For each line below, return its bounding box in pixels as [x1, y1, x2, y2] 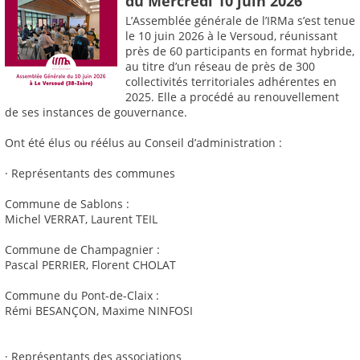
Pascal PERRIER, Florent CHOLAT [5, 257, 176, 273]
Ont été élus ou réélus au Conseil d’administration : [5, 135, 282, 151]
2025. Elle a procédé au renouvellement [125, 89, 339, 105]
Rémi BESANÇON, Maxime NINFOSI [5, 303, 193, 319]
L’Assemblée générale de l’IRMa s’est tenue [125, 13, 355, 29]
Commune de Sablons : [5, 196, 129, 212]
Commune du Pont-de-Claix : [5, 288, 159, 304]
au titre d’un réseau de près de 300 [125, 59, 315, 75]
